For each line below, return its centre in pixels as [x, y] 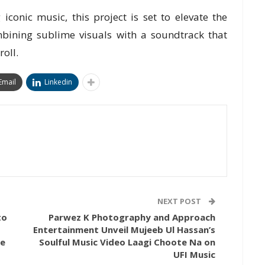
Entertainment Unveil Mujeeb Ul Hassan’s [124, 230]
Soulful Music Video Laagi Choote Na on [127, 242]
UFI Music [194, 255]
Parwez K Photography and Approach [132, 217]
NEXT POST [180, 201]
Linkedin [58, 82]
